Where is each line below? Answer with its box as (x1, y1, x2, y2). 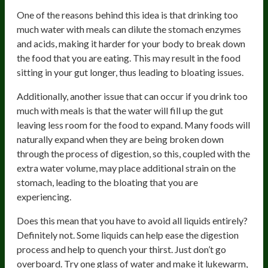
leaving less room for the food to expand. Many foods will (17, 118, 250, 130)
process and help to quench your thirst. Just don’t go (17, 243, 226, 255)
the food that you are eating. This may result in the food (17, 51, 240, 63)
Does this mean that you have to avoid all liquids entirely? (17, 214, 248, 226)
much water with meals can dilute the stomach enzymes (17, 23, 241, 35)
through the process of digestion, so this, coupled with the (17, 147, 250, 159)
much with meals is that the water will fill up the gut (17, 104, 223, 116)
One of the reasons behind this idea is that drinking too (17, 8, 238, 20)
